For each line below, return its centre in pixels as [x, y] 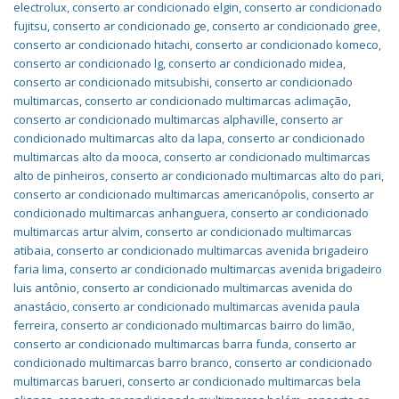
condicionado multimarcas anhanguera [119, 213]
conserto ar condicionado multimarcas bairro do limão [206, 325]
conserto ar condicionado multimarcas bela [244, 381]
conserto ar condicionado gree [295, 26]
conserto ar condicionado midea [256, 63]
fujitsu [30, 26]
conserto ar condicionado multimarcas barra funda [151, 344]
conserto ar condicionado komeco [287, 45]
